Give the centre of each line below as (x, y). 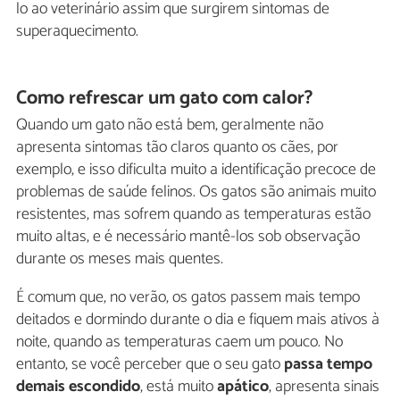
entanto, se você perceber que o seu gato (150, 365)
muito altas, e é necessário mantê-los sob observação (188, 237)
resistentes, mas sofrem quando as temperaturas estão (193, 215)
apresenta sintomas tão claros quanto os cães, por (177, 148)
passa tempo (328, 365)
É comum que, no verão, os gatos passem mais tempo (188, 298)
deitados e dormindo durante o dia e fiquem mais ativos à (198, 320)
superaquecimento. (77, 32)
